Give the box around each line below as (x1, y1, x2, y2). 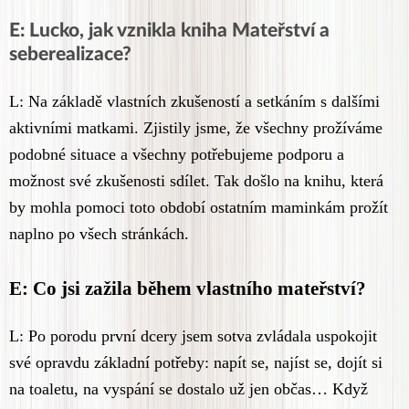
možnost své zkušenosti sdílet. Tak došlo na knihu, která (9, 172, 383, 191)
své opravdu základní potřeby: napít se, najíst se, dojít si (9, 353, 383, 372)
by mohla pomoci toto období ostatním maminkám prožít (9, 198, 388, 217)
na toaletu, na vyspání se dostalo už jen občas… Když (9, 380, 368, 399)
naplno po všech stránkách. (9, 225, 189, 244)
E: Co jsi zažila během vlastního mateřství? (9, 278, 366, 300)
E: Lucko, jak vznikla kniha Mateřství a (9, 21, 330, 41)
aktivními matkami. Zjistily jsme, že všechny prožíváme (9, 119, 383, 138)
